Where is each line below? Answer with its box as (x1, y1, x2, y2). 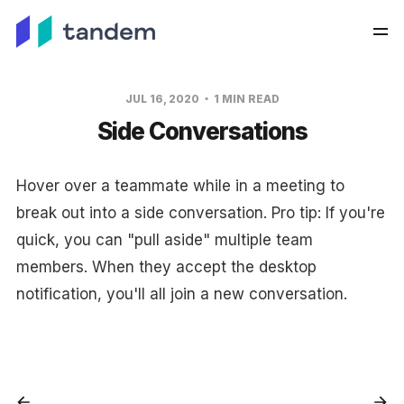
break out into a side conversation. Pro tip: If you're (15, 204, 385, 222)
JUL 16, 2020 (124, 92, 202, 106)
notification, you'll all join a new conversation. (15, 285, 347, 303)
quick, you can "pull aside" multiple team (15, 231, 313, 249)
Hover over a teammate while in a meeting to (15, 177, 344, 195)
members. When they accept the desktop (15, 258, 317, 276)
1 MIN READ (210, 92, 280, 106)
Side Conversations (96, 117, 308, 145)
